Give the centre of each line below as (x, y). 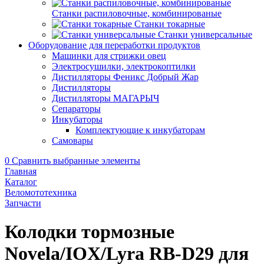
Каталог (21, 182)
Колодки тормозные (90, 232)
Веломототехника (41, 192)
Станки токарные (170, 24)
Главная (21, 171)
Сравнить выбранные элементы (76, 161)
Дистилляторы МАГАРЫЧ (105, 98)
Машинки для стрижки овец (109, 56)
